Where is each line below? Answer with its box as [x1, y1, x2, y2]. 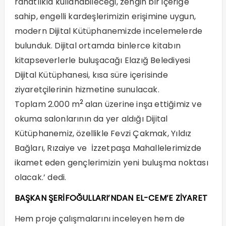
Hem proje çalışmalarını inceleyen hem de [14, 212, 185, 224]
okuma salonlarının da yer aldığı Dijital [14, 112, 168, 125]
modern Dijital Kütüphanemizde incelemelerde [14, 25, 203, 37]
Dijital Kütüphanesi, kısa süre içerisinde [14, 69, 168, 81]
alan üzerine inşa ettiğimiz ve [85, 98, 202, 110]
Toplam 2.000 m [14, 98, 80, 110]
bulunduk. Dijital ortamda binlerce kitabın [14, 39, 181, 51]
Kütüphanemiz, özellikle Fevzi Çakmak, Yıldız [14, 127, 192, 139]
